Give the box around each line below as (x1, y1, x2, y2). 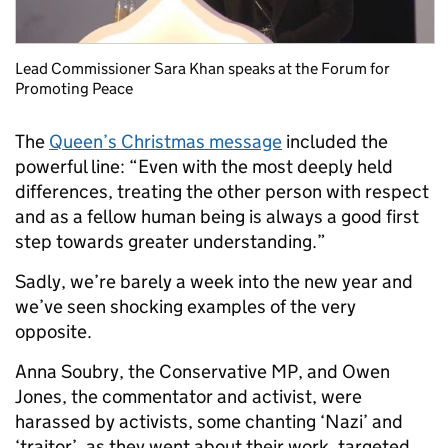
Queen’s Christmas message (49, 130, 282, 154)
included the (282, 130, 388, 154)
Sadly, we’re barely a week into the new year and (15, 270, 413, 294)
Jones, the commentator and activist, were (15, 385, 362, 409)
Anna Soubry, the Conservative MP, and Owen (15, 360, 390, 384)
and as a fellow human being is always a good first (15, 205, 419, 229)
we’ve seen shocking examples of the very (15, 295, 356, 319)
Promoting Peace (15, 79, 133, 99)
